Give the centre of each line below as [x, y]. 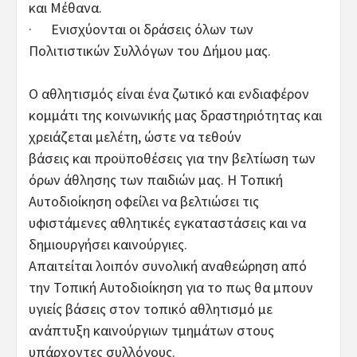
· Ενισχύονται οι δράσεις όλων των [141, 29]
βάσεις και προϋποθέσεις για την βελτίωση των [172, 158]
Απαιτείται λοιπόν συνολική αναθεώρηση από [168, 265]
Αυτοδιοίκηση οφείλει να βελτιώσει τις [144, 201]
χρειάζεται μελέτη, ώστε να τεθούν [135, 136]
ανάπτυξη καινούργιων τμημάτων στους [151, 330]
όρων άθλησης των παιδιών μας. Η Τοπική [156, 179]
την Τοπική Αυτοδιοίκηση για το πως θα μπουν [171, 287]
